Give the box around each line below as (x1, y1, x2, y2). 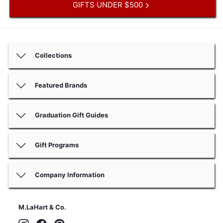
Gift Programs (33, 140, 79, 149)
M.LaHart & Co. (18, 203, 66, 211)
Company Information (33, 170, 105, 179)
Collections (33, 51, 72, 59)
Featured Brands (33, 81, 87, 89)
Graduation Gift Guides (33, 111, 108, 119)
